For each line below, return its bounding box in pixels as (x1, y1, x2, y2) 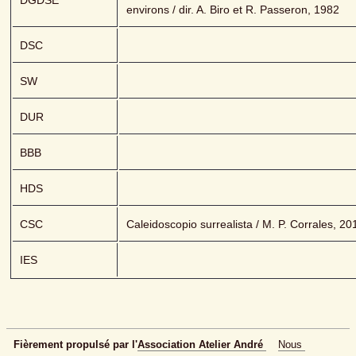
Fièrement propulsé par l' (14, 339, 137, 350)
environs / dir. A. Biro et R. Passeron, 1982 (126, 3, 340, 17)
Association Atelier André (137, 339, 263, 350)
